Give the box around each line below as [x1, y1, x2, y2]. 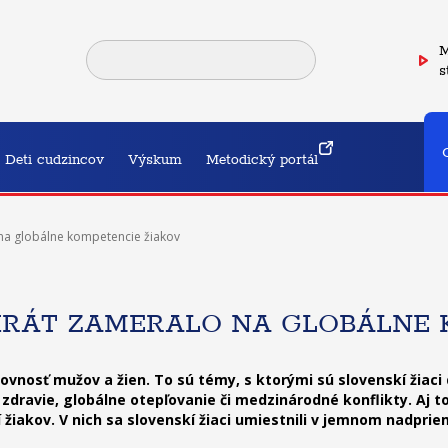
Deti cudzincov [5, 151, 104, 167]
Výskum [128, 151, 182, 167]
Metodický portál [206, 151, 318, 167]
